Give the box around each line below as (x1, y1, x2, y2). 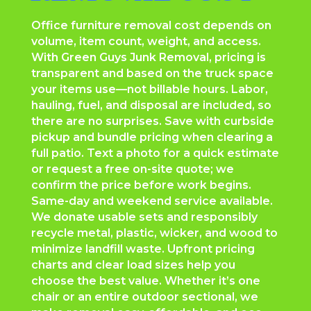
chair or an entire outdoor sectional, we (31, 289, 258, 303)
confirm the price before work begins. (31, 178, 251, 192)
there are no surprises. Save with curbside (31, 114, 274, 128)
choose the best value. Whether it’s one (31, 274, 260, 287)
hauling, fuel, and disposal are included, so (31, 98, 271, 112)
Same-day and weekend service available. (31, 194, 273, 208)
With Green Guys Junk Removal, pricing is (31, 50, 266, 64)
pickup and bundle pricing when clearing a (31, 130, 273, 144)
